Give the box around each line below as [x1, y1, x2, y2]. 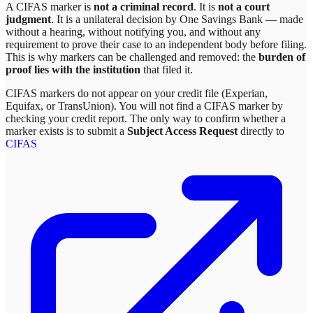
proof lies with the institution [6, 64, 140, 76]
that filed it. [140, 64, 193, 76]
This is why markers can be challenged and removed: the [6, 51, 259, 64]
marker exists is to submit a [6, 125, 127, 138]
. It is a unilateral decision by [51, 13, 180, 26]
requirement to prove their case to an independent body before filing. [6, 38, 307, 51]
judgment [6, 13, 51, 26]
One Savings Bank [180, 13, 263, 26]
